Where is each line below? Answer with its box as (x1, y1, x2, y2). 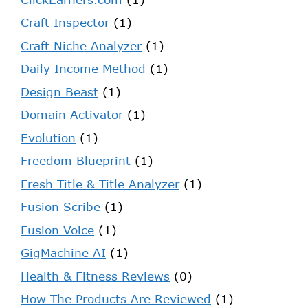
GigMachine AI (21, 245, 106, 261)
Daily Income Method (21, 61, 146, 76)
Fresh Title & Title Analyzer (21, 176, 179, 191)
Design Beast (21, 84, 98, 99)
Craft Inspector (21, 15, 109, 30)
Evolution (21, 130, 76, 145)
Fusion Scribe (21, 199, 100, 214)
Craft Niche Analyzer (21, 38, 142, 53)
